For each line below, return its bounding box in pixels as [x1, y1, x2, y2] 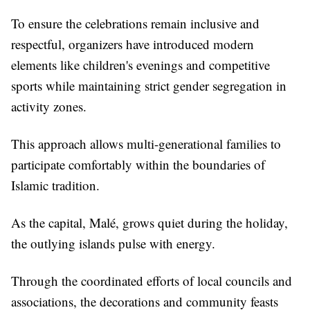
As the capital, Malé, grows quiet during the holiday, [11, 214, 288, 232]
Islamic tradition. [11, 176, 100, 194]
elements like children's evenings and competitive [11, 56, 270, 74]
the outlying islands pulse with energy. [11, 235, 215, 253]
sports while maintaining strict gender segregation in [11, 77, 286, 95]
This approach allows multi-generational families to [11, 135, 281, 153]
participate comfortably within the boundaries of [11, 156, 265, 174]
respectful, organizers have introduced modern [11, 35, 254, 53]
